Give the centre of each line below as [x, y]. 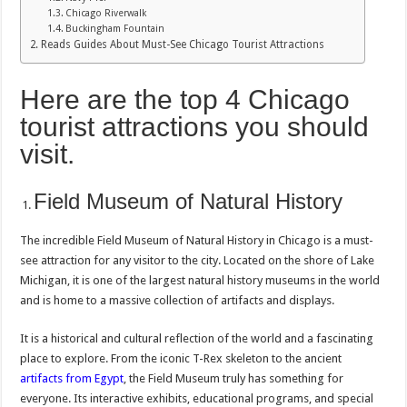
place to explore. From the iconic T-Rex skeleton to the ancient [181, 359]
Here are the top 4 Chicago [185, 100]
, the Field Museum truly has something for [234, 379]
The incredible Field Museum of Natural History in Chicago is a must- [197, 241]
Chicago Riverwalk [105, 14]
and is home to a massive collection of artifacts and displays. [178, 301]
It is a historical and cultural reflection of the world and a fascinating [197, 339]
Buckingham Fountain [114, 29]
